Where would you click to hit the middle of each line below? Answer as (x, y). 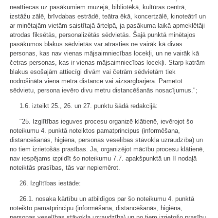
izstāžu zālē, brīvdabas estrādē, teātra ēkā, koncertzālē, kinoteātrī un (108, 17)
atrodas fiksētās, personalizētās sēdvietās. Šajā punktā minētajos (103, 35)
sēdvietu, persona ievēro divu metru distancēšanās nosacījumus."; (104, 91)
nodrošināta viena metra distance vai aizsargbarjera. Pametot (96, 81)
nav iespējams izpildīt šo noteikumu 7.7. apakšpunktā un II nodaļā (103, 159)
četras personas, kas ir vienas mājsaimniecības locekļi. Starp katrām (107, 63)
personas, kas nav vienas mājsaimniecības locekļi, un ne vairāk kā (104, 54)
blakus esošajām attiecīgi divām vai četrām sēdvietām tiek (93, 72)
